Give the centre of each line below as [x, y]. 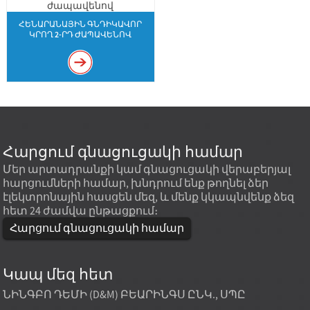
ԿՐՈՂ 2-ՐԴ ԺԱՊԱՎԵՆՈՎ [81, 34]
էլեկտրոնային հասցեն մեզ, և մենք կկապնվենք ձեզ [149, 197]
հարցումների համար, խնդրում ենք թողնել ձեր [136, 183]
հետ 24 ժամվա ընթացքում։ [81, 210]
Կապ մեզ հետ [58, 274]
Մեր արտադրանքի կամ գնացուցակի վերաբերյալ [147, 169]
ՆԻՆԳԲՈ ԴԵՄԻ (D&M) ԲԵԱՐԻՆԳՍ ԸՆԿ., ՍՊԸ [125, 294]
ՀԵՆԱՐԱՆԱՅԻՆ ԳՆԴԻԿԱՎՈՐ [81, 24]
